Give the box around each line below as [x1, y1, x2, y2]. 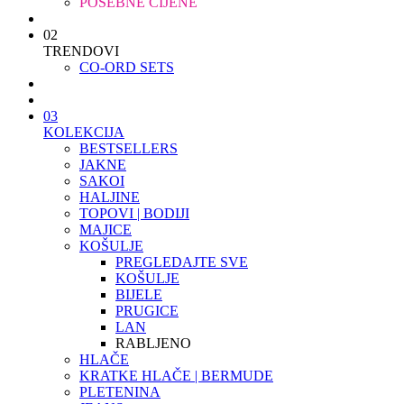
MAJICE [79, 222, 132, 237]
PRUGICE [115, 303, 179, 318]
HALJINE [79, 189, 140, 205]
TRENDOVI [43, 43, 119, 59]
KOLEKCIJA [43, 124, 124, 140]
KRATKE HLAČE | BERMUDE [79, 368, 273, 383]
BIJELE [115, 287, 162, 302]
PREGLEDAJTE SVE [115, 254, 248, 270]
